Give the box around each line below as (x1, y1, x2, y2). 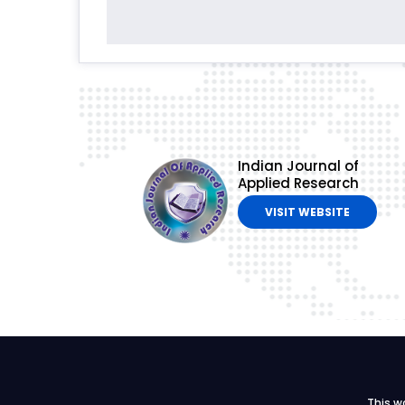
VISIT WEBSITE (264, 204, 350, 221)
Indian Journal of (237, 156, 359, 176)
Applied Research (237, 174, 359, 193)
